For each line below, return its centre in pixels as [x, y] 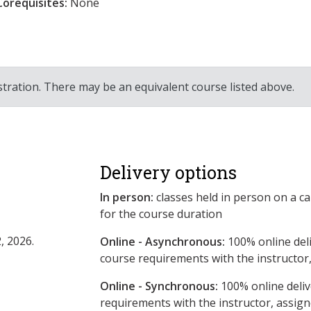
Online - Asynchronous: [162, 241]
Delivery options [168, 172]
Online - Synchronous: [159, 286]
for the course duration [161, 213]
